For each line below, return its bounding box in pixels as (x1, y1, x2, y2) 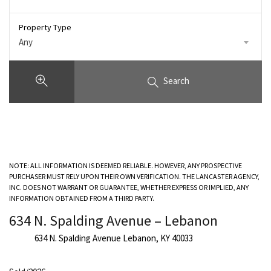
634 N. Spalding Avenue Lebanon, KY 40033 (34, 232, 193, 244)
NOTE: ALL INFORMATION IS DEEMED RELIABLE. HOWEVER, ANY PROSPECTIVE (9, 160, 242, 170)
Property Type (19, 22, 71, 33)
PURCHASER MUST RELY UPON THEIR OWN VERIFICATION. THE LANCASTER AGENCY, (9, 171, 260, 181)
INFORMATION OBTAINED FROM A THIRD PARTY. (9, 193, 154, 203)
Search (163, 75, 189, 87)
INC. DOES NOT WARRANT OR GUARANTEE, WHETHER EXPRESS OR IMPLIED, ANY (9, 182, 249, 192)
